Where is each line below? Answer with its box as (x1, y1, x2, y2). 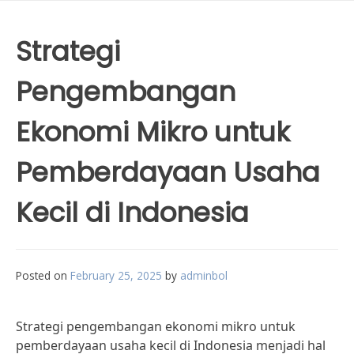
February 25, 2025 (70, 268, 162, 283)
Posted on (16, 268, 70, 283)
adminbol (180, 268, 228, 283)
